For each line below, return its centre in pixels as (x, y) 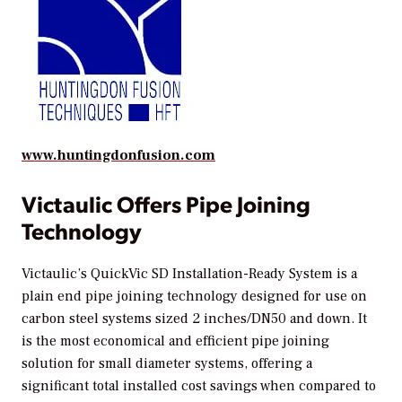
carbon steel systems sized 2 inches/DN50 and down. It (194, 318)
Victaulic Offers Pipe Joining (166, 204)
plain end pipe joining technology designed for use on (194, 296)
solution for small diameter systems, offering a (167, 363)
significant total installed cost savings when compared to (199, 385)
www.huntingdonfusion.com (118, 156)
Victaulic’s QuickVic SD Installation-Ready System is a (189, 273)
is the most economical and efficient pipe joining (175, 341)
